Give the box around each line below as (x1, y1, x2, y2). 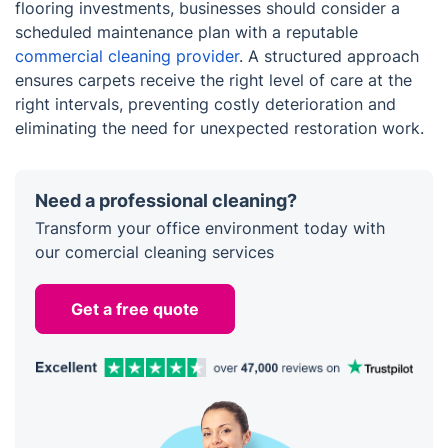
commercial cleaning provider (15, 46, 239, 67)
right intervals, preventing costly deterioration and (15, 94, 396, 115)
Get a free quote (71, 299, 199, 320)
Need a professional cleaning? (35, 190, 297, 212)
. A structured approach (239, 46, 419, 67)
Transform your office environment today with (35, 218, 385, 239)
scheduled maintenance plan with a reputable (15, 22, 358, 43)
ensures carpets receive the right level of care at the (15, 70, 412, 91)
